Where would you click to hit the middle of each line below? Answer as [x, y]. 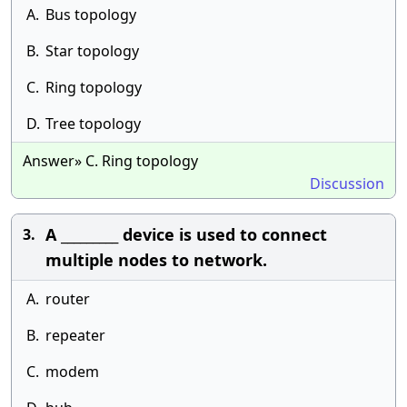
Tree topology [93, 124]
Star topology [92, 51]
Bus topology [91, 15]
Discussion [347, 184]
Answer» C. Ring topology [110, 161]
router [68, 299]
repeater [75, 335]
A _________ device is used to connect [186, 234]
